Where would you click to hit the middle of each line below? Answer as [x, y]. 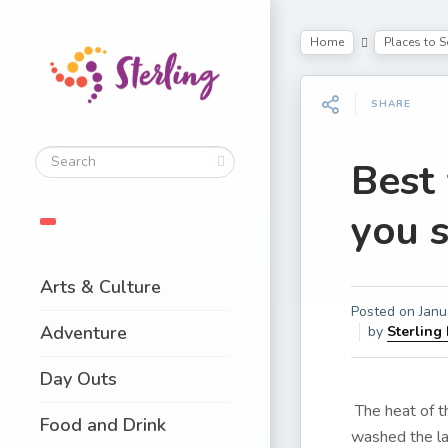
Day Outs [78, 378]
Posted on [385, 311]
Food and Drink [103, 424]
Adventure [83, 332]
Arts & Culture [100, 286]
